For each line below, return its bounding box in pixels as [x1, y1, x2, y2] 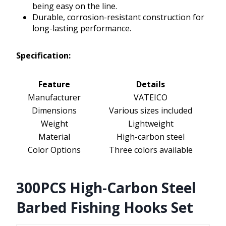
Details [136, 79, 165, 90]
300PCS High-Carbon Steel [16, 178, 196, 198]
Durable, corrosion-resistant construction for [32, 12, 204, 23]
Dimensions [32, 105, 77, 117]
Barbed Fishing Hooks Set [16, 198, 193, 217]
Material [38, 131, 70, 143]
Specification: [16, 50, 71, 62]
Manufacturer [28, 92, 81, 103]
